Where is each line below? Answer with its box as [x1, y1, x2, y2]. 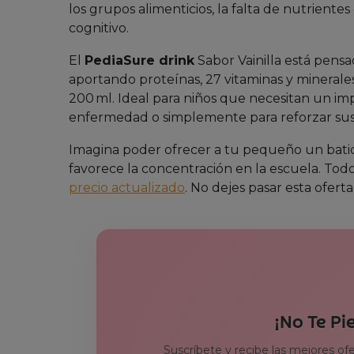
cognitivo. [69, 21, 129, 36]
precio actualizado [69, 180, 185, 196]
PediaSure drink [85, 53, 194, 69]
